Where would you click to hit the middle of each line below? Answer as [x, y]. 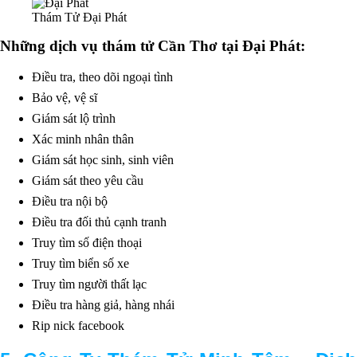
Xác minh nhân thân [83, 139]
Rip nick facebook [78, 325]
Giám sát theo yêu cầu [88, 180]
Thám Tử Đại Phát [79, 17]
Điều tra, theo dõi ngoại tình [102, 76]
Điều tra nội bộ [70, 201]
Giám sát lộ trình [74, 118]
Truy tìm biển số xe [80, 263]
